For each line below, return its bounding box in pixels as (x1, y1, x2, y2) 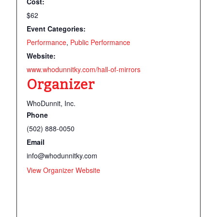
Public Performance (70, 37, 130, 47)
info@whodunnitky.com (26, 150, 97, 160)
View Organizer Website (26, 165, 100, 175)
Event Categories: (26, 23, 86, 33)
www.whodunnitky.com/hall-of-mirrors (26, 64, 140, 74)
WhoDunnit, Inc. (26, 98, 76, 108)
